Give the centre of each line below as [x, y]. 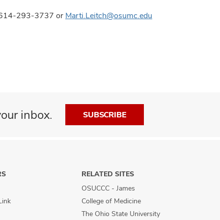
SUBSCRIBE [104, 115]
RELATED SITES [108, 174]
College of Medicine [111, 201]
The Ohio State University [121, 214]
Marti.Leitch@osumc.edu [109, 15]
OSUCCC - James [108, 188]
